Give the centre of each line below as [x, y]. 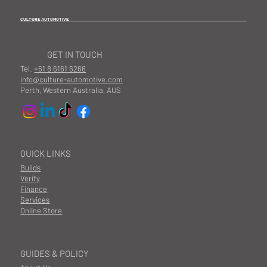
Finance [34, 189]
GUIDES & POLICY [55, 253]
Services [35, 199]
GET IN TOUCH [75, 55]
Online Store [41, 210]
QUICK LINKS [46, 153]
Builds [31, 167]
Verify [30, 178]
